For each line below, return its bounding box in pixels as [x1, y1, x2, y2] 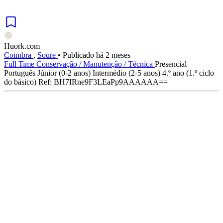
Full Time [4, 59, 36, 68]
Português [4, 68, 35, 77]
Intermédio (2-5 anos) [93, 68, 160, 77]
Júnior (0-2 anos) [37, 68, 91, 77]
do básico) [4, 77, 36, 86]
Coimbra [4, 50, 33, 59]
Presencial [155, 59, 187, 68]
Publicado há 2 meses [63, 50, 130, 59]
